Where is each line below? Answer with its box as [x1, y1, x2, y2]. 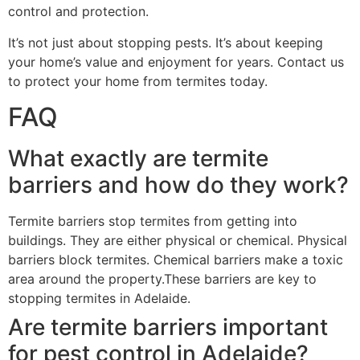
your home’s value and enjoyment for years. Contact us [8, 53, 344, 70]
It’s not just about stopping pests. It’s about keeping [8, 34, 323, 51]
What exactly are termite [8, 144, 268, 172]
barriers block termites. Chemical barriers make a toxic [8, 251, 343, 268]
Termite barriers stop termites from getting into [8, 212, 297, 229]
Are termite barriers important [8, 313, 328, 341]
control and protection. [8, 3, 149, 20]
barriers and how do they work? [8, 170, 349, 198]
